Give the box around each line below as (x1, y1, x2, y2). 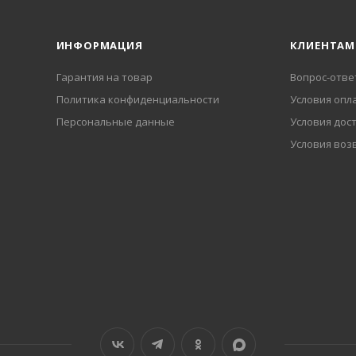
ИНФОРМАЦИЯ (56, 38, 143, 52)
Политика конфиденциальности (56, 92, 219, 106)
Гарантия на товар (56, 70, 153, 84)
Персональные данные (56, 114, 175, 129)
